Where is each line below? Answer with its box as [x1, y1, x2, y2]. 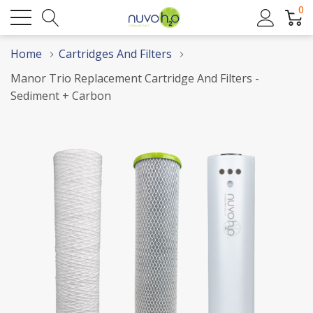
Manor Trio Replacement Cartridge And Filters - [10, 71, 259, 86]
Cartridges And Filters [59, 46, 172, 61]
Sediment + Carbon [10, 88, 111, 103]
